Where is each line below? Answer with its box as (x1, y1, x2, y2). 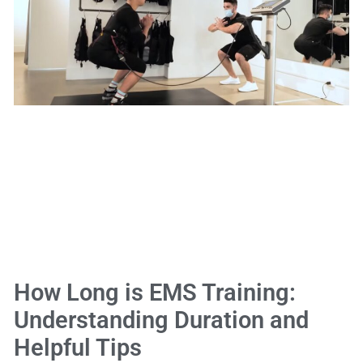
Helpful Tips (14, 333, 142, 361)
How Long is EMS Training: (14, 278, 296, 306)
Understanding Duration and (14, 305, 309, 334)
